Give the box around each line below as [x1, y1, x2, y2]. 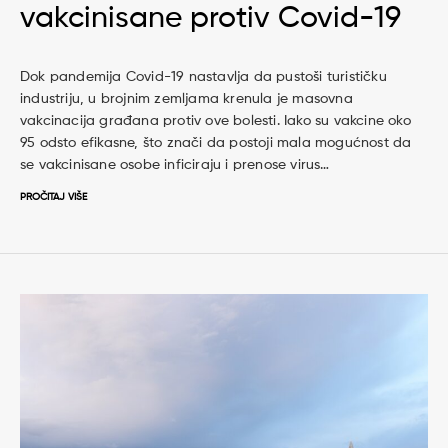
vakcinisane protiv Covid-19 [20, 4, 401, 35]
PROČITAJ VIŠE [20, 192, 87, 203]
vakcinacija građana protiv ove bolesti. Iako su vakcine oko [20, 114, 411, 129]
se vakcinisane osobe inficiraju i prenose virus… [20, 158, 330, 173]
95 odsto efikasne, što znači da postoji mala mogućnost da [20, 136, 412, 151]
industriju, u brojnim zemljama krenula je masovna [20, 92, 353, 107]
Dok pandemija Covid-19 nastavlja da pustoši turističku [20, 70, 387, 85]
